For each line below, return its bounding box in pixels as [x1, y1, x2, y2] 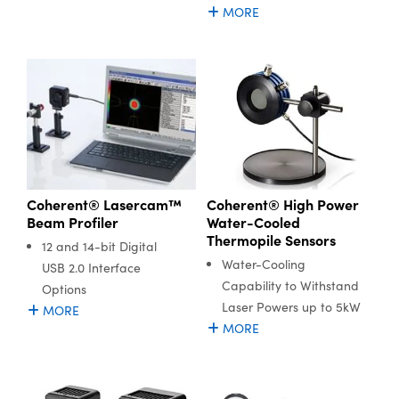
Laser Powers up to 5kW [221, 298, 361, 316]
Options [42, 281, 86, 298]
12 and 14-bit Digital [42, 238, 157, 256]
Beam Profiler [27, 212, 118, 232]
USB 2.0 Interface [42, 259, 141, 277]
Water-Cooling [221, 256, 305, 273]
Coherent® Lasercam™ [27, 194, 182, 215]
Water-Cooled [206, 212, 300, 232]
